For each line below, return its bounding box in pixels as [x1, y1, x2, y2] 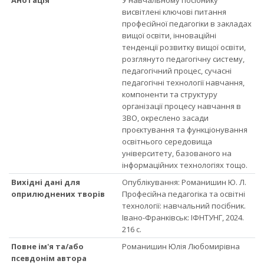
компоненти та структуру [122, 88, 218, 100]
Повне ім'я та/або [11, 240, 84, 252]
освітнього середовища [122, 136, 213, 147]
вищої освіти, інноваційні [122, 29, 217, 41]
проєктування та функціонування [122, 124, 248, 135]
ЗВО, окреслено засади [122, 112, 209, 123]
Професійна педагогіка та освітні [122, 188, 246, 199]
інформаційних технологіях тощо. [122, 159, 248, 170]
